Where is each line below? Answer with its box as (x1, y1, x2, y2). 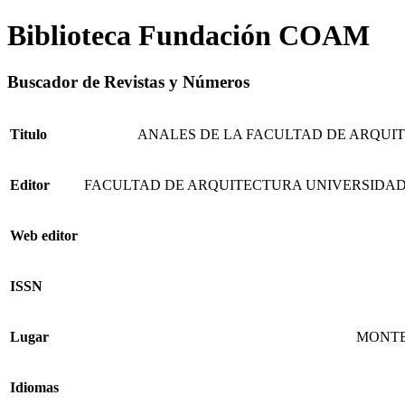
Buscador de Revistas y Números (7, 71, 250, 91)
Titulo (10, 126, 47, 142)
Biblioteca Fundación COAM (7, 19, 370, 52)
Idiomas (10, 379, 59, 395)
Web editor (10, 227, 78, 243)
